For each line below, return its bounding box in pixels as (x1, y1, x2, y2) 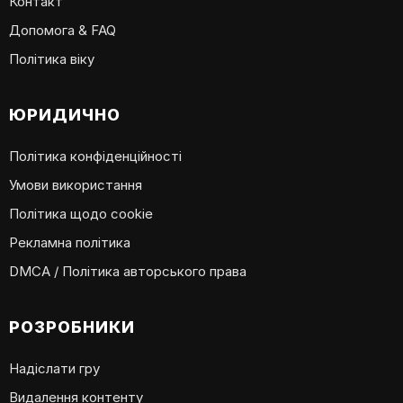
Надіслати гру (9, 360, 100, 378)
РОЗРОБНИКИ (9, 318, 135, 337)
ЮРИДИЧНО (9, 105, 121, 125)
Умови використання (9, 176, 142, 194)
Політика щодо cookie (9, 205, 153, 223)
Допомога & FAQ (9, 22, 116, 40)
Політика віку (9, 50, 94, 68)
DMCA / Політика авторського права (9, 263, 246, 281)
